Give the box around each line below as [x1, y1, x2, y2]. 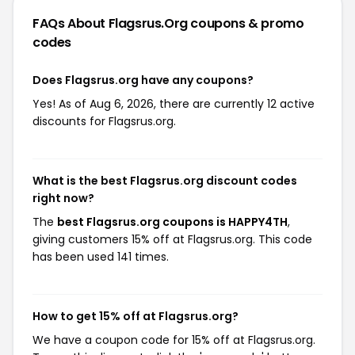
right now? [32, 190, 94, 206]
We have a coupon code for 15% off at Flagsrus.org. [32, 332, 315, 348]
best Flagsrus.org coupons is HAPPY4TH [57, 214, 288, 230]
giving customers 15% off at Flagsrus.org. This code [32, 231, 312, 247]
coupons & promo [190, 14, 304, 32]
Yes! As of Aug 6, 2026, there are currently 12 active [32, 96, 315, 112]
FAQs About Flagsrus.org [32, 14, 191, 32]
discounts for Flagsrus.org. [32, 113, 176, 129]
